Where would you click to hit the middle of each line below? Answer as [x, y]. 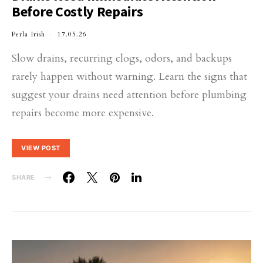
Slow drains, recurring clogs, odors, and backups [122, 58]
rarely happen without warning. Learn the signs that [129, 77]
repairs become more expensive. [83, 113]
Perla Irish [29, 34]
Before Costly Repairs [77, 11]
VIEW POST [41, 148]
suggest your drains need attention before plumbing [129, 95]
